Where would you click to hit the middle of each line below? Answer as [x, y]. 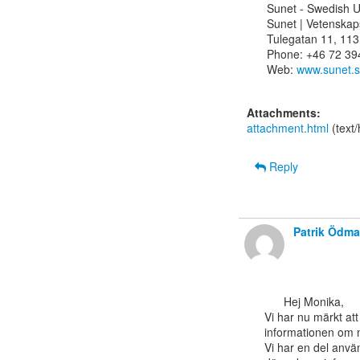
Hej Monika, [274, 301]
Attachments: [284, 112]
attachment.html [288, 128]
